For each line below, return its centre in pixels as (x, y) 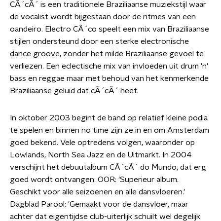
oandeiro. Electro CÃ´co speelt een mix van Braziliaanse (110, 29)
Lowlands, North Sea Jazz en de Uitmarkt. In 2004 (101, 155)
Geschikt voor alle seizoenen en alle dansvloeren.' (97, 192)
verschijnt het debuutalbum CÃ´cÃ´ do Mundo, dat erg (108, 167)
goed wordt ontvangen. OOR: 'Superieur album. (94, 180)
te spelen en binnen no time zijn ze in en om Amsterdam (110, 130)
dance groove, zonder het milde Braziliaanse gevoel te (107, 54)
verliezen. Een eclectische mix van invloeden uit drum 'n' (109, 66)
